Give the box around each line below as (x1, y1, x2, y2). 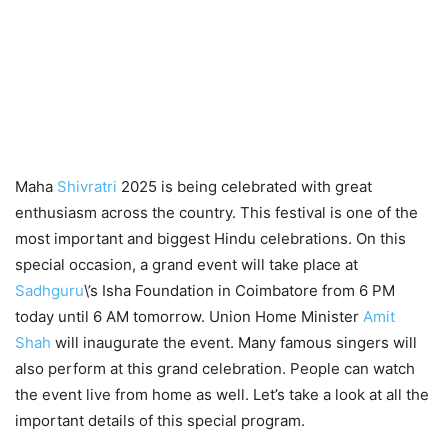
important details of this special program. (15, 410, 305, 430)
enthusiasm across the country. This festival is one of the (15, 202, 418, 222)
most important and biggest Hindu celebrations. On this (15, 228, 406, 248)
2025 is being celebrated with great (117, 176, 372, 196)
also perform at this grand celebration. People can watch (15, 358, 415, 378)
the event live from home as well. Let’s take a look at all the (15, 384, 429, 404)
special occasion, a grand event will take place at (15, 254, 358, 274)
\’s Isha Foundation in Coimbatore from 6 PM (84, 280, 395, 300)
